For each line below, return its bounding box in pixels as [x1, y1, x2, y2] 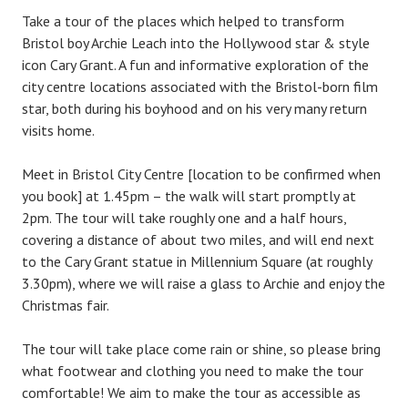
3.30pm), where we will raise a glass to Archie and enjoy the [22, 274, 385, 292]
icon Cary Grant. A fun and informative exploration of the [22, 56, 369, 74]
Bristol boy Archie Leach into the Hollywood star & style [22, 34, 370, 52]
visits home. [22, 121, 95, 139]
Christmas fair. [22, 296, 109, 314]
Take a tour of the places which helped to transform [22, 12, 344, 30]
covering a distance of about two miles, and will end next [22, 230, 374, 249]
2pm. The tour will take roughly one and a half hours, [22, 209, 346, 227]
